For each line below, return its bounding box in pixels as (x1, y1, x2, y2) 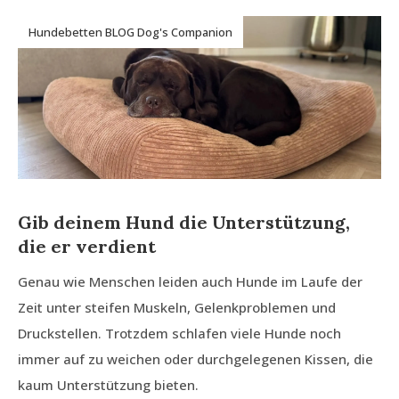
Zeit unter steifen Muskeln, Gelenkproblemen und (18, 298, 336, 317)
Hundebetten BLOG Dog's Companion (28, 24, 232, 40)
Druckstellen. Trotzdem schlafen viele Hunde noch (18, 324, 341, 343)
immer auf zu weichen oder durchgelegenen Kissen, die (18, 350, 373, 369)
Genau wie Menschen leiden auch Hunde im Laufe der (18, 273, 362, 291)
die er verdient (18, 235, 156, 258)
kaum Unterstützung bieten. (18, 376, 199, 395)
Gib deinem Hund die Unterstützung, (18, 211, 350, 234)
